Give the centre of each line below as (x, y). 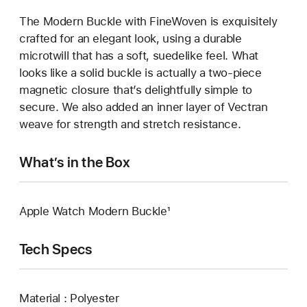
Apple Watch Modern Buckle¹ (95, 211)
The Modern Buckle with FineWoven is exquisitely (148, 21)
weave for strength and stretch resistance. (130, 124)
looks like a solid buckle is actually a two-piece (140, 72)
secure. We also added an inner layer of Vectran (144, 107)
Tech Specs (56, 249)
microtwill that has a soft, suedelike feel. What (139, 55)
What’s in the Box (75, 162)
